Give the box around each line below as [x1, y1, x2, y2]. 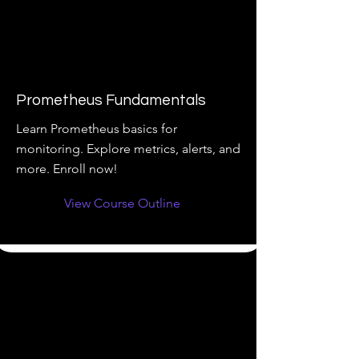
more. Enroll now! [16, 161, 118, 176]
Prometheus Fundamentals [16, 92, 206, 108]
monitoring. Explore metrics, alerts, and [16, 141, 240, 156]
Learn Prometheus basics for [16, 121, 177, 136]
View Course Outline [64, 196, 180, 211]
